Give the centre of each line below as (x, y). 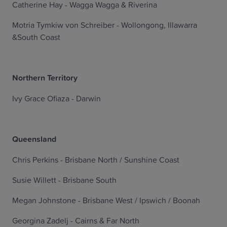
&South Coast (36, 37)
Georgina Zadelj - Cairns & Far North (76, 220)
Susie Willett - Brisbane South (64, 180)
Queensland (34, 139)
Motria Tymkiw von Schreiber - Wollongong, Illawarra (105, 25)
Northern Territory (45, 78)
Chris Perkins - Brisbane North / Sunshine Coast (96, 160)
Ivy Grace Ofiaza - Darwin (56, 98)
